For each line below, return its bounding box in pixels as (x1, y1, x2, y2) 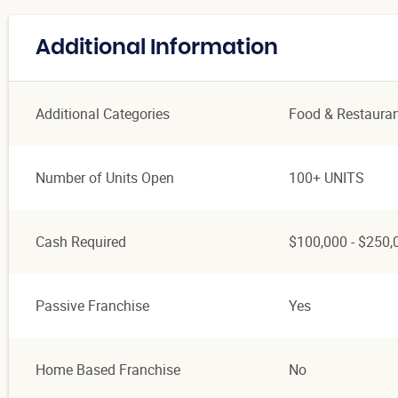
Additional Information (36, 36, 278, 59)
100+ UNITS (289, 167, 364, 187)
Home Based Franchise (36, 359, 180, 379)
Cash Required (36, 231, 126, 251)
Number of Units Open (36, 167, 174, 187)
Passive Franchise (36, 295, 149, 315)
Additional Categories (36, 103, 170, 123)
